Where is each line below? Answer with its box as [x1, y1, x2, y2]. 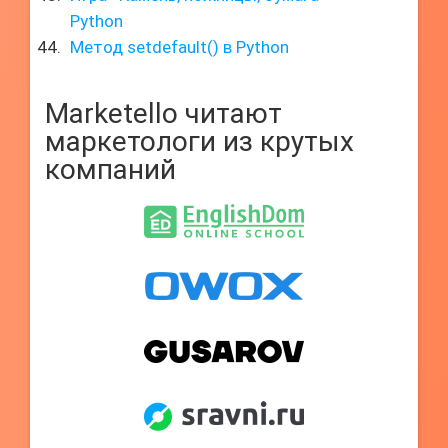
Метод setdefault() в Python [70, 37, 289, 57]
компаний [45, 153, 176, 186]
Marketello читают [45, 97, 282, 130]
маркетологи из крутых [45, 125, 354, 158]
